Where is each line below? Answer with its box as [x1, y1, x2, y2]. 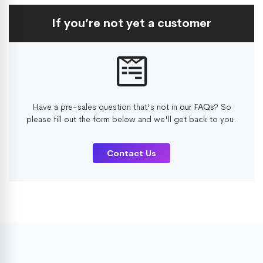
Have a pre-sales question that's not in [32, 102, 180, 112]
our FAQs [179, 102, 214, 112]
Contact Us [107, 148, 156, 159]
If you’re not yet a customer [52, 16, 211, 31]
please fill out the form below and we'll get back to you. [26, 114, 237, 124]
